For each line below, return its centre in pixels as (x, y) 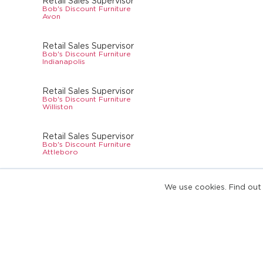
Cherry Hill (61, 197)
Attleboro (60, 152)
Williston (58, 107)
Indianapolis (64, 62)
